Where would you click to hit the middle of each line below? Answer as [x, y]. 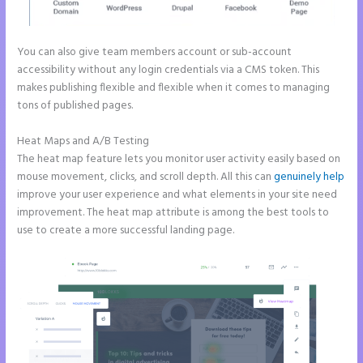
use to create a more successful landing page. [126, 231]
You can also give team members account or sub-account [155, 53]
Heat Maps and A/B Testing [83, 142]
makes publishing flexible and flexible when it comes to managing [174, 88]
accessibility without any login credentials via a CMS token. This [169, 70]
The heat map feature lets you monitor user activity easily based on [179, 160]
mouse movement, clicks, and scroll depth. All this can [146, 177]
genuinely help [310, 177]
